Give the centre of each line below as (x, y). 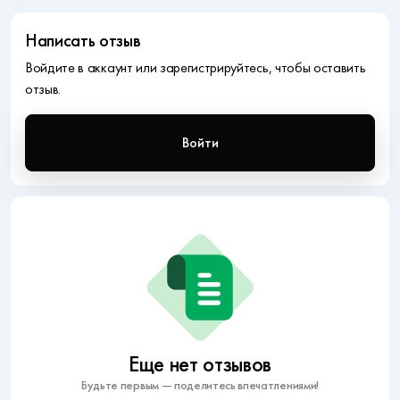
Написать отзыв (83, 40)
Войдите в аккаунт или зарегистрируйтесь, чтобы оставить (196, 67)
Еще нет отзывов (200, 364)
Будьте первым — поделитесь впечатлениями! (200, 385)
